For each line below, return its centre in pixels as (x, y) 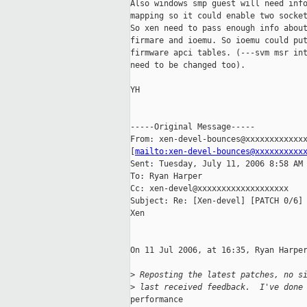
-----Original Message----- (193, 127)
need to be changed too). (188, 65)
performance (157, 300)
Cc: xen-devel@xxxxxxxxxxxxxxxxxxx (209, 189)
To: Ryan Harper (166, 176)
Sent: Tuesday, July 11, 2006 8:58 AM (217, 164)
